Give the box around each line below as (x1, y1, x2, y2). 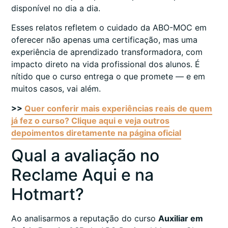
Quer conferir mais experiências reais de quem (24, 103, 212, 113)
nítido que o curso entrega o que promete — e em (11, 71, 205, 82)
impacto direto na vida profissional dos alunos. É (11, 59, 200, 70)
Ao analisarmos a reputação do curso (11, 213, 158, 224)
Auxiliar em (158, 213, 203, 224)
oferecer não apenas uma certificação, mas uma (11, 35, 197, 45)
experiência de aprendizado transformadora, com (11, 47, 203, 58)
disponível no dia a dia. (11, 3, 100, 14)
